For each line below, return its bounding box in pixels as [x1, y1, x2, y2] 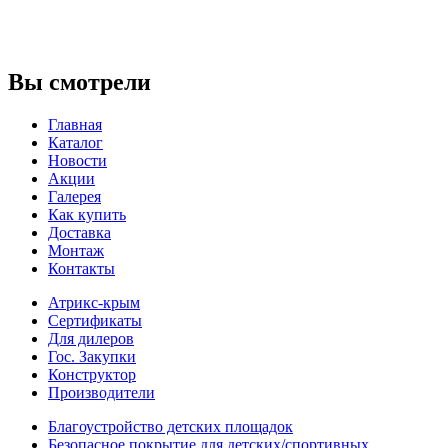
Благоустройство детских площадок [48, 417, 293, 435]
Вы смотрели [8, 68, 151, 95]
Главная [48, 115, 102, 133]
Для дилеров [48, 329, 134, 347]
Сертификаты [48, 311, 142, 329]
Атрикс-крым [48, 293, 140, 311]
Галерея [48, 187, 101, 205]
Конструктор [48, 365, 136, 383]
